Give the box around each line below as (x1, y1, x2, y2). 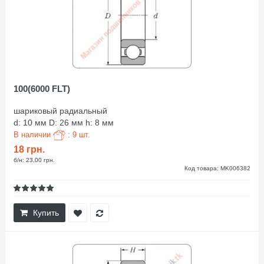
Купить (33, 208, 59, 218)
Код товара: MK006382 (184, 165, 250, 172)
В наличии (14, 130, 53, 139)
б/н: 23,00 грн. (14, 157, 55, 164)
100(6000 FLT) (14, 83, 70, 94)
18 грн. (14, 144, 45, 155)
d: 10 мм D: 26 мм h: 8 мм (14, 117, 114, 127)
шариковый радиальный (14, 105, 107, 115)
